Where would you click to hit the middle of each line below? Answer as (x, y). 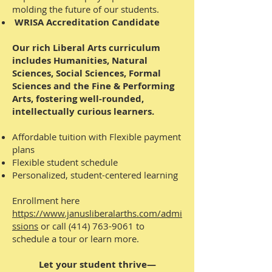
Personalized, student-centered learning (95, 175)
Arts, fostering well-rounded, (78, 99)
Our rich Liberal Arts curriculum (86, 48)
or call (53, 226)
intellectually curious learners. (83, 111)
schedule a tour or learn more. (76, 239)
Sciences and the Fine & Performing (93, 86)
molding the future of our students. (86, 9)
